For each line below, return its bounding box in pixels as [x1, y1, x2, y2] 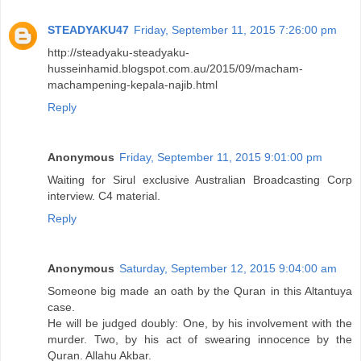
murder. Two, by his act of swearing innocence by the [48, 332, 352, 346]
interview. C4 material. [48, 189, 160, 202]
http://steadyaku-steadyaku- [48, 45, 189, 59]
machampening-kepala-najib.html [48, 77, 218, 91]
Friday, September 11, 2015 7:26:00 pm [134, 23, 337, 36]
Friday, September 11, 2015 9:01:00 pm [119, 150, 322, 164]
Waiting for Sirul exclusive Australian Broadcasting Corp [48, 172, 352, 186]
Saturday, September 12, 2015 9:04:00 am [119, 261, 337, 275]
